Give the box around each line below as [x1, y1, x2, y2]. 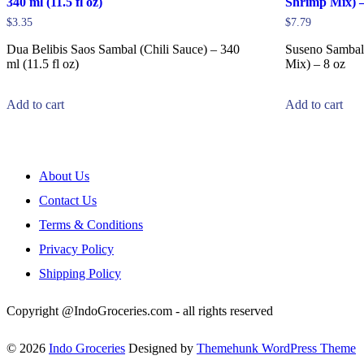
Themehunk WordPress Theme [197, 340, 356, 355]
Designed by [128, 340, 193, 355]
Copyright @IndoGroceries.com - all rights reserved [6, 303, 273, 318]
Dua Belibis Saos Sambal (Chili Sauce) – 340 [6, 41, 240, 56]
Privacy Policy [39, 241, 114, 256]
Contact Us [39, 193, 97, 207]
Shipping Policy [39, 266, 121, 280]
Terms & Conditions [39, 217, 143, 232]
